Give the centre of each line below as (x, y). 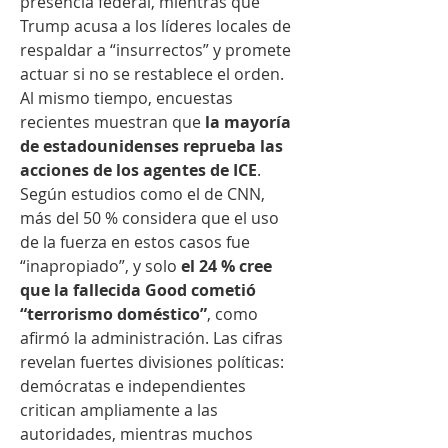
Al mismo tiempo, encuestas (126, 98)
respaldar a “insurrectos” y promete (155, 50)
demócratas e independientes (133, 386)
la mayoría (248, 122)
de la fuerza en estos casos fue (135, 242)
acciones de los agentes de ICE (138, 170)
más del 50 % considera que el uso (149, 218)
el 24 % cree (226, 266)
